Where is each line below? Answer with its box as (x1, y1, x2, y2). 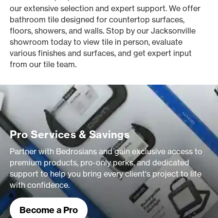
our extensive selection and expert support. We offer (10, 3, 200, 13)
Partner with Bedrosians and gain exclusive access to (10, 146, 202, 156)
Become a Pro (19, 204, 78, 216)
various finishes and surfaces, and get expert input (10, 48, 192, 58)
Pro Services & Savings (10, 128, 129, 141)
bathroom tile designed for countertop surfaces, (10, 15, 184, 24)
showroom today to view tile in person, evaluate (10, 37, 182, 47)
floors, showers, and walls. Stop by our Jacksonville (10, 26, 196, 36)
